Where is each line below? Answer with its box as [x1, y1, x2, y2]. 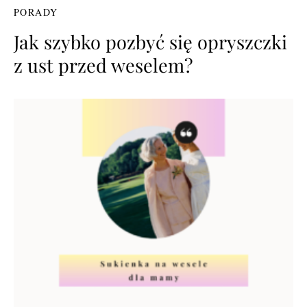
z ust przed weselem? [14, 52, 193, 77]
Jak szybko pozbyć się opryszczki [14, 29, 287, 54]
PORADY [14, 5, 58, 19]
